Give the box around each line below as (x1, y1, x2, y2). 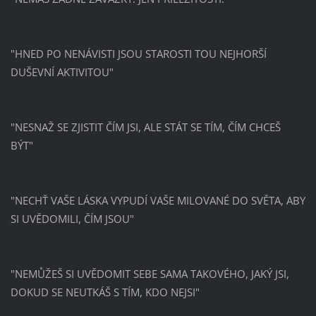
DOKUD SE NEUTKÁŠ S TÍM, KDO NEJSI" (10, 284, 200, 299)
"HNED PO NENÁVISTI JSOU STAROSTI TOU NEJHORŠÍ (10, 46, 267, 61)
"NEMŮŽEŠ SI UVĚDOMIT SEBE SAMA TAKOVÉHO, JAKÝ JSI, (10, 266, 289, 281)
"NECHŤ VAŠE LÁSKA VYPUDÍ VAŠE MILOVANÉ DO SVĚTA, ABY (10, 193, 305, 207)
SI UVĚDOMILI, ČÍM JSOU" (10, 211, 134, 226)
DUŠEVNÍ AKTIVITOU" (10, 64, 114, 79)
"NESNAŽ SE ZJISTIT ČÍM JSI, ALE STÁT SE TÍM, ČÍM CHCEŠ (10, 119, 281, 134)
